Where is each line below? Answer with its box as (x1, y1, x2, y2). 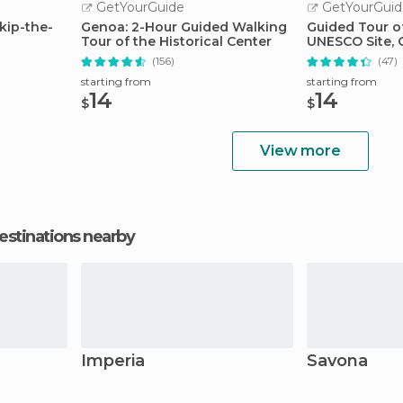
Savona (307, 351, 368, 371)
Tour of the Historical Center (81, 33, 272, 49)
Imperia (81, 351, 145, 371)
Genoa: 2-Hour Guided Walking (81, 19, 287, 35)
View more (260, 142, 341, 159)
